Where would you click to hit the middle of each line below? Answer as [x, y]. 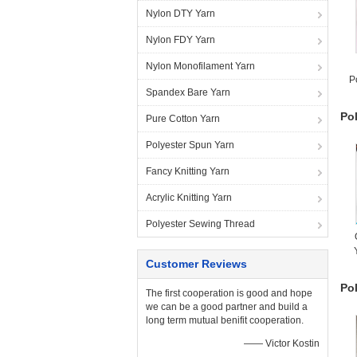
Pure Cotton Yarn [183, 119]
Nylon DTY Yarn [180, 14]
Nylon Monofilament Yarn [200, 66]
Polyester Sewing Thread [200, 224]
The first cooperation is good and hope [229, 293]
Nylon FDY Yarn [180, 40]
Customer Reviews [196, 264]
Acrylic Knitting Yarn [189, 198]
